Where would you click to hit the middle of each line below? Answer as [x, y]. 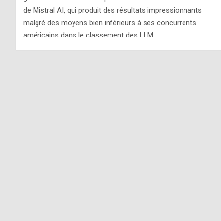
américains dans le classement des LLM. [89, 35]
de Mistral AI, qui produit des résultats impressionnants [112, 10]
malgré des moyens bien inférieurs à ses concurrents [110, 22]
